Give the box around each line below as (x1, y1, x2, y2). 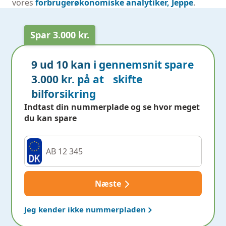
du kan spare (24, 112, 77, 124)
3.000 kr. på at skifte (31, 72, 142, 86)
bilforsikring (31, 87, 96, 101)
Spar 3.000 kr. (30, 29, 90, 41)
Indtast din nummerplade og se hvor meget (24, 101, 200, 112)
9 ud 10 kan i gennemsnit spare (31, 58, 194, 72)
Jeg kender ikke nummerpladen (24, 204, 146, 214)
